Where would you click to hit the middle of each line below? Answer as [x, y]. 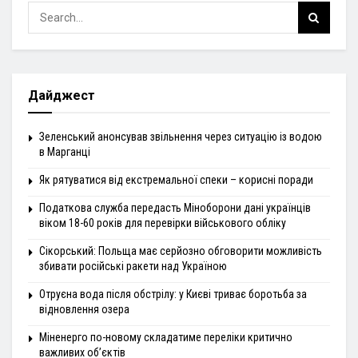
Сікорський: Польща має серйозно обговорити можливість [181, 251]
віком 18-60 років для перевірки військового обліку [163, 223]
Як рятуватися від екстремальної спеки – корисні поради [176, 180]
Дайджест [62, 95]
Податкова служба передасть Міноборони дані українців [175, 208]
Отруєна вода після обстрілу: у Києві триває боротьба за [173, 294]
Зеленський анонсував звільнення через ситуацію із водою [181, 137]
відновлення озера [84, 309]
